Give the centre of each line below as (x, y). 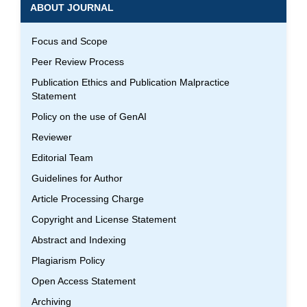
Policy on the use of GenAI (89, 116)
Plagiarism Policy (68, 260)
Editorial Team (62, 157)
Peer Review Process (78, 61)
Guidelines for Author (77, 178)
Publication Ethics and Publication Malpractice (131, 82)
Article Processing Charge (88, 198)
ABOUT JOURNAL (72, 7)
